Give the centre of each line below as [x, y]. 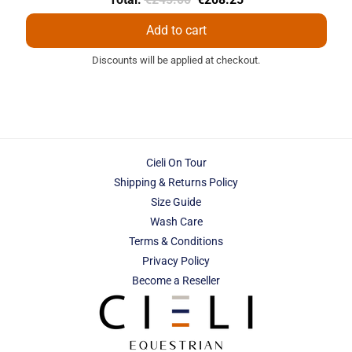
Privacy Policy [176, 261]
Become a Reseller [176, 280]
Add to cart [176, 30]
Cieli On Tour [176, 163]
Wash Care [176, 222]
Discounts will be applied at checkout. [176, 60]
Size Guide [176, 202]
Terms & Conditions [176, 241]
